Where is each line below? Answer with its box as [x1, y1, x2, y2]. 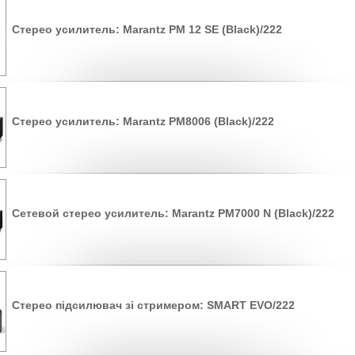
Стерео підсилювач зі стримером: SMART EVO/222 [12, 298, 295, 311]
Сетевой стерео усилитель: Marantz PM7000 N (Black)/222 [12, 206, 334, 219]
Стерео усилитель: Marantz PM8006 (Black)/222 [12, 114, 274, 128]
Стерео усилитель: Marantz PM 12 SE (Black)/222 [12, 22, 282, 36]
